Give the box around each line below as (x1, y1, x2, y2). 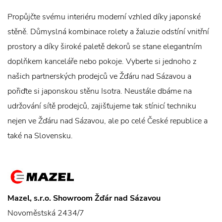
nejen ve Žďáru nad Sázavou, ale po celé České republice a (7, 115, 208, 126)
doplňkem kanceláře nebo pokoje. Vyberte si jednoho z (7, 56, 196, 67)
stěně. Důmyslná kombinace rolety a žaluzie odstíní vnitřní (7, 26, 209, 37)
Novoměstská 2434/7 (7, 208, 84, 219)
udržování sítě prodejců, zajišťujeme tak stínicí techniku (7, 101, 196, 111)
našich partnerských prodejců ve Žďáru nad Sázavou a (7, 71, 191, 82)
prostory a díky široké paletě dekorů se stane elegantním (7, 41, 202, 52)
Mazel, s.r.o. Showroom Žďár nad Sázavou (7, 193, 161, 204)
